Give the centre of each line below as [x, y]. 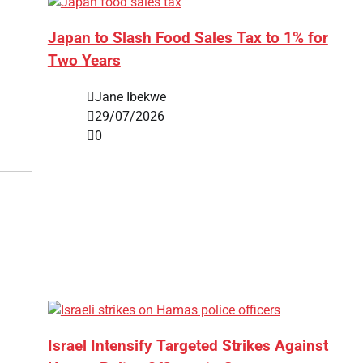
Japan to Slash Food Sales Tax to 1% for [188, 38]
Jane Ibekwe [130, 96]
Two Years [84, 61]
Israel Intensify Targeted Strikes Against [188, 346]
